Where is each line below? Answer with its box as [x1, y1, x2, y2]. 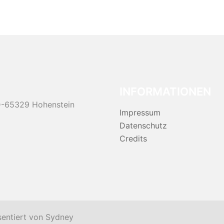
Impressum [119, 107, 160, 117]
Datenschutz [119, 120, 167, 130]
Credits [119, 133, 147, 143]
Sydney [45, 212, 73, 222]
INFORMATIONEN [119, 85, 211, 98]
